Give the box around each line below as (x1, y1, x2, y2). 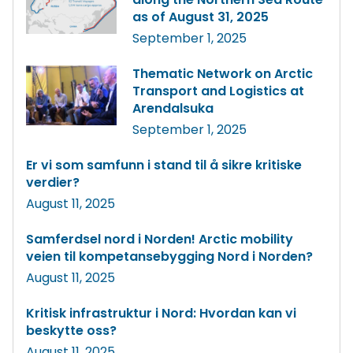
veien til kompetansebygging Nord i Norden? (26, 247, 313, 266)
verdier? (26, 173, 80, 192)
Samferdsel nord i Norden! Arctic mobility (26, 230, 293, 249)
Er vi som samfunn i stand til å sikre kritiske (26, 156, 302, 175)
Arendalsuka (132, 99, 214, 118)
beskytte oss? (26, 321, 117, 340)
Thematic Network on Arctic (132, 65, 313, 84)
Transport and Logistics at (132, 82, 304, 101)
